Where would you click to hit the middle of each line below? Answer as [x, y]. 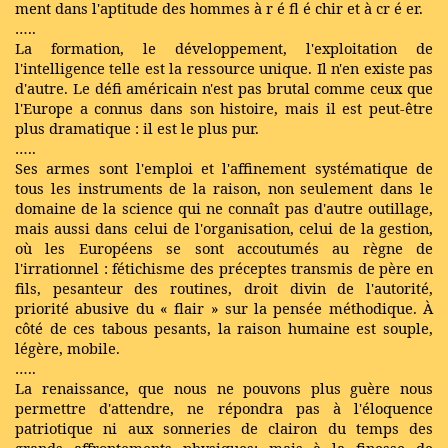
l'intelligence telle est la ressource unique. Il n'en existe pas [224, 68]
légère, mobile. [67, 348]
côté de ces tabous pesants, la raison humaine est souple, [224, 328]
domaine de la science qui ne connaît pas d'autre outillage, [224, 208]
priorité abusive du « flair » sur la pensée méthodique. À [224, 308]
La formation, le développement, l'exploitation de [224, 48]
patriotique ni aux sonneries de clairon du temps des [224, 428]
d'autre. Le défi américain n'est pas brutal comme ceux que [224, 88]
